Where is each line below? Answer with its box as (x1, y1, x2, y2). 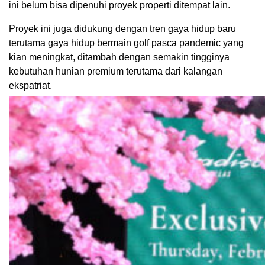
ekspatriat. (9, 80, 52, 91)
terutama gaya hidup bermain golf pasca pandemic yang (9, 37, 244, 48)
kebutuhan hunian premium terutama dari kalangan (9, 66, 222, 76)
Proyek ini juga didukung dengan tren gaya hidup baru (9, 23, 236, 34)
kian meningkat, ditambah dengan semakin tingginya (9, 51, 230, 62)
